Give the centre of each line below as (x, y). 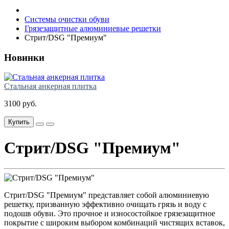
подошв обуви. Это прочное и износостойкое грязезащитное (110, 214)
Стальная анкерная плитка (50, 86)
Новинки (24, 57)
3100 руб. (20, 104)
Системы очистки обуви (67, 19)
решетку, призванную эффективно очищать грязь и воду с (105, 204)
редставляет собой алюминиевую (151, 195)
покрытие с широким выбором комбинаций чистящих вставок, (114, 223)
